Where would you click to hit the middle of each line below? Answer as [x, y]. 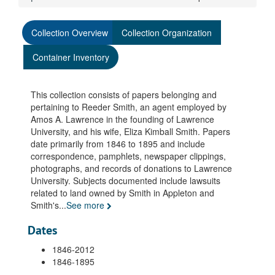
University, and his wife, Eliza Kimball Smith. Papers [130, 131]
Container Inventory [71, 57]
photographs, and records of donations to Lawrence [131, 168]
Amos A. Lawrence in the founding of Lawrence [122, 119]
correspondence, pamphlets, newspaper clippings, [128, 156]
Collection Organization [167, 33]
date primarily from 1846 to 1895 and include [118, 144]
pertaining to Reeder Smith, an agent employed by [129, 107]
